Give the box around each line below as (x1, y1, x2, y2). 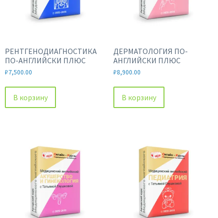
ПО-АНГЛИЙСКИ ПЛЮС (5, 55, 86, 66)
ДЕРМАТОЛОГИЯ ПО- (113, 46, 188, 56)
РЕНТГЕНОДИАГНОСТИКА (5, 46, 97, 56)
